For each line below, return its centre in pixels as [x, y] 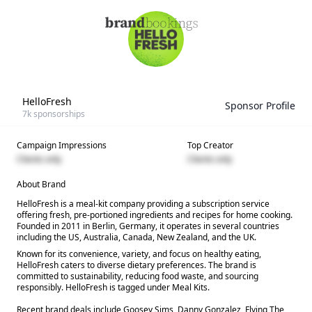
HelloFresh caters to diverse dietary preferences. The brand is [136, 265]
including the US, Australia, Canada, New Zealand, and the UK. [136, 237]
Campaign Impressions [62, 145]
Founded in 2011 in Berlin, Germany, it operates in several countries [148, 226]
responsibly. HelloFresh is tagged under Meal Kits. [113, 287]
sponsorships [58, 114]
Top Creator [211, 145]
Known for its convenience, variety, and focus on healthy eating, [139, 254]
